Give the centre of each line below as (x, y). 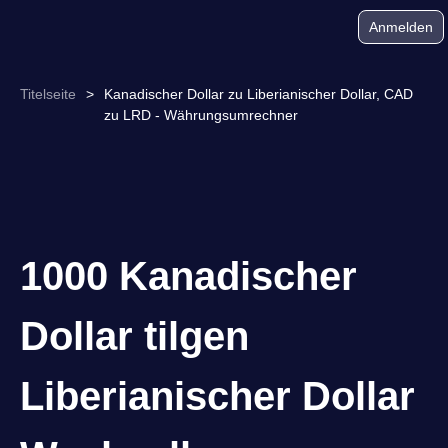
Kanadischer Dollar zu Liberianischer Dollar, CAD (258, 94)
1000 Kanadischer (188, 276)
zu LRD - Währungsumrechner (201, 115)
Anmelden (401, 27)
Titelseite (48, 94)
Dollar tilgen (134, 336)
